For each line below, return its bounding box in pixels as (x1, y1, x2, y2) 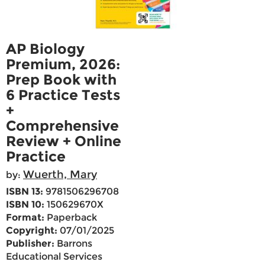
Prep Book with (6, 71, 117, 89)
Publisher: (6, 238, 54, 250)
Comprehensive (6, 117, 119, 135)
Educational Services (6, 251, 102, 263)
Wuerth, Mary (23, 168, 97, 182)
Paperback (44, 212, 97, 224)
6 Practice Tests (6, 86, 120, 104)
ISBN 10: (6, 199, 44, 211)
